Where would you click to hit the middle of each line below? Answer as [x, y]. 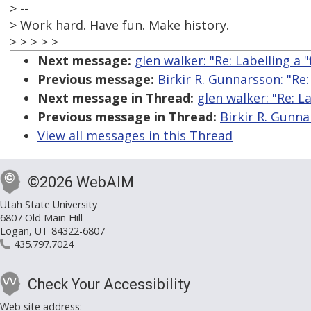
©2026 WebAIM [81, 183]
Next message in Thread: [116, 98]
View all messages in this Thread [135, 136]
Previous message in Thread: [127, 117]
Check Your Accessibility [109, 285]
